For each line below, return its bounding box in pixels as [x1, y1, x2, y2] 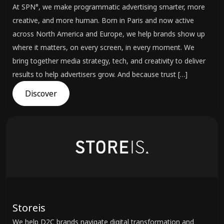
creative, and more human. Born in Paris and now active [12, 15, 194, 25]
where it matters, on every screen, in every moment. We [12, 42, 194, 52]
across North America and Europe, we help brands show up [12, 29, 205, 38]
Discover [25, 88, 57, 99]
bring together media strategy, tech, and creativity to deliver [12, 56, 205, 65]
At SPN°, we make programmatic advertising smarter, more [12, 2, 205, 11]
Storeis [12, 201, 45, 214]
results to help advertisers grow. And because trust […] [12, 69, 187, 79]
